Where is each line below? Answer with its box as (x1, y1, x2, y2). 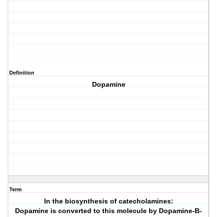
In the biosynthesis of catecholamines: (44, 197, 173, 205)
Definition (9, 70, 34, 76)
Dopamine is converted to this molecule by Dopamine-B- (15, 207, 202, 215)
